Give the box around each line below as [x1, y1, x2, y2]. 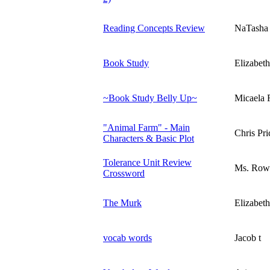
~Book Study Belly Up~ [103, 92, 197, 103]
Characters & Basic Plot [103, 133, 194, 143]
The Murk [103, 197, 142, 208]
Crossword [103, 168, 145, 178]
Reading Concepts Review [103, 22, 205, 33]
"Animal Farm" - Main [103, 122, 190, 133]
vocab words [103, 232, 152, 243]
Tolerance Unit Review [103, 157, 192, 168]
